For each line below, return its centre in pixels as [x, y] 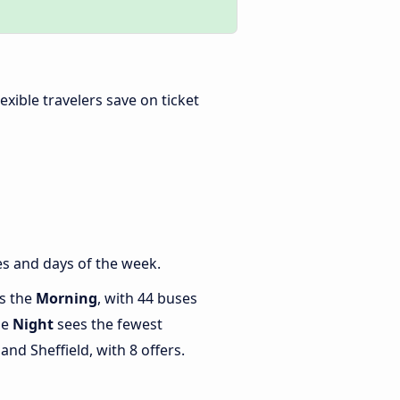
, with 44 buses [147, 299]
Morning [67, 299]
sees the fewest [108, 325]
